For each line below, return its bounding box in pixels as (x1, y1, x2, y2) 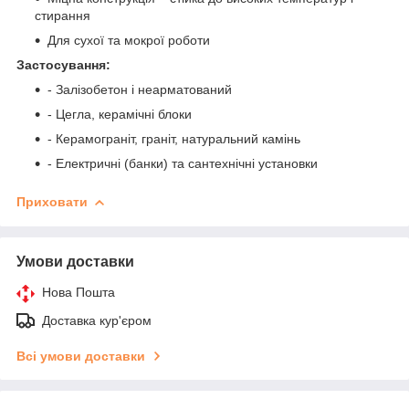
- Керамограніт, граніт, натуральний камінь (47, 131, 300, 146)
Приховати (16, 194, 88, 209)
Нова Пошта (42, 284, 115, 299)
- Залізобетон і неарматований (47, 81, 232, 97)
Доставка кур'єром (42, 312, 152, 328)
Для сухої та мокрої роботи (47, 32, 210, 47)
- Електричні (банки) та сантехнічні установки (47, 155, 318, 171)
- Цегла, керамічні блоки (47, 106, 192, 121)
